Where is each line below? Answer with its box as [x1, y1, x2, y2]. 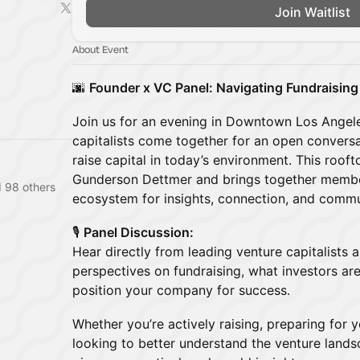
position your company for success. [72, 282, 290, 298]
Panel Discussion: [84, 224, 194, 240]
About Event [72, 43, 129, 55]
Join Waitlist [275, 4, 350, 20]
